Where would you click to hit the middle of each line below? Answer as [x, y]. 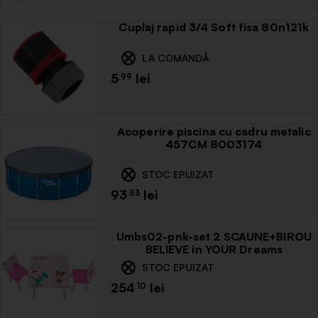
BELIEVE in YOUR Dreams [214, 249]
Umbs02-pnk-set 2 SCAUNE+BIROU [214, 236]
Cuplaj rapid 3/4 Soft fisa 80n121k [214, 27]
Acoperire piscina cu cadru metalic [214, 132]
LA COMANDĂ [175, 57]
